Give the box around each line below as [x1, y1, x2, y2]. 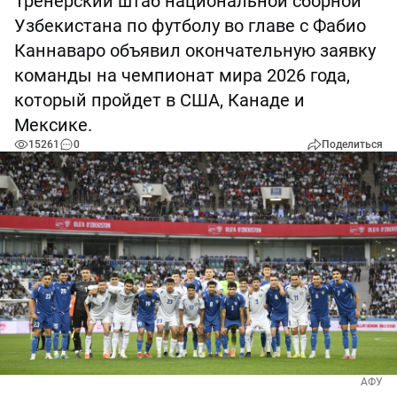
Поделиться [322, 138, 383, 151]
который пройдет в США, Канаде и [14, 90, 305, 111]
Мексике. [14, 114, 92, 136]
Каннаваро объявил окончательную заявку [14, 40, 376, 61]
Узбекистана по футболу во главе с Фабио [14, 15, 366, 36]
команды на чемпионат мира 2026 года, [14, 65, 350, 86]
